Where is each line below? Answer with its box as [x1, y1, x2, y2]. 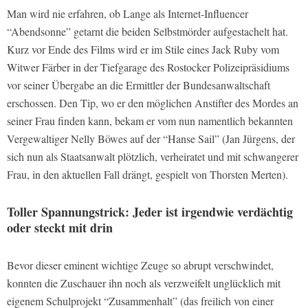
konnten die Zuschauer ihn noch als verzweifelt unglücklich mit [7, 276, 280, 291]
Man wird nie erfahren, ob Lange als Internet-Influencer [7, 6, 248, 21]
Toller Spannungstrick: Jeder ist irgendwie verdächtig [7, 203, 293, 221]
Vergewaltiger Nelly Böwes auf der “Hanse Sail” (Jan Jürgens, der [7, 131, 295, 146]
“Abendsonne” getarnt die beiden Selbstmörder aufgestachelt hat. [7, 24, 288, 39]
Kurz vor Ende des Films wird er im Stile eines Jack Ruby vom [7, 42, 279, 57]
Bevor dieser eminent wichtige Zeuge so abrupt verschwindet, [7, 258, 274, 273]
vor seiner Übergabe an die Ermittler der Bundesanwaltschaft [7, 78, 270, 93]
